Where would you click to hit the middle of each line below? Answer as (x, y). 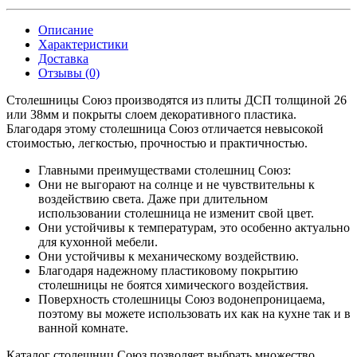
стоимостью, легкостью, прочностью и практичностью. (159, 143)
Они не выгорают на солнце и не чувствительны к (177, 185)
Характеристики (83, 45)
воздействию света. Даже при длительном (153, 199)
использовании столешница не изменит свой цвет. (176, 214)
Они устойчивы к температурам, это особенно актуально (194, 228)
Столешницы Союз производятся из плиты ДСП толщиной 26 (177, 100)
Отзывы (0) (69, 73)
